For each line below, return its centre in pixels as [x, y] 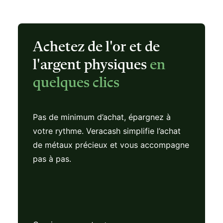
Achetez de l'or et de [96, 47]
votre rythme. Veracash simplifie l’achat [107, 131]
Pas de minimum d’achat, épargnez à [102, 117]
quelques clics [76, 83]
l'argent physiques [91, 65]
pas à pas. [52, 159]
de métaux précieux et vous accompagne [111, 145]
